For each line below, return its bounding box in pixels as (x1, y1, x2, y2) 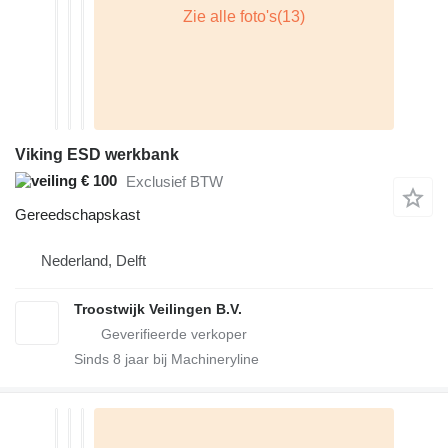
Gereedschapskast (15, 205, 140, 223)
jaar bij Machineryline (121, 350, 259, 367)
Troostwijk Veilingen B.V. (74, 300, 242, 317)
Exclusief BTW (126, 173, 223, 191)
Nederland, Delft (41, 251, 146, 269)
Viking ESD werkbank (15, 145, 179, 163)
